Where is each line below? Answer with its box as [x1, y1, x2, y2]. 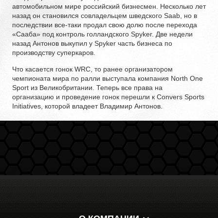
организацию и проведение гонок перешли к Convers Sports [12, 92, 204, 101]
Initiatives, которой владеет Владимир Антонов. [12, 102, 163, 110]
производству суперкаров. [12, 48, 95, 56]
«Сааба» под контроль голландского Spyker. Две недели [12, 30, 193, 38]
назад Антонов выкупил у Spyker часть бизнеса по [12, 39, 172, 47]
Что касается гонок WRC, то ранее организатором [12, 65, 173, 73]
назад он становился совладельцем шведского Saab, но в [12, 11, 197, 19]
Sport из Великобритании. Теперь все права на [12, 83, 163, 91]
